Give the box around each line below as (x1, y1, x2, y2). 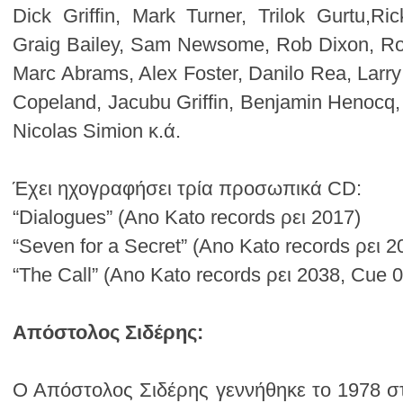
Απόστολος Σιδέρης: (13, 321, 203, 344)
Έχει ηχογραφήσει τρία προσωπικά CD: (13, 177, 362, 200)
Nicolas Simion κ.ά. (13, 120, 181, 142)
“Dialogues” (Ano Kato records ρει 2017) (13, 206, 361, 228)
